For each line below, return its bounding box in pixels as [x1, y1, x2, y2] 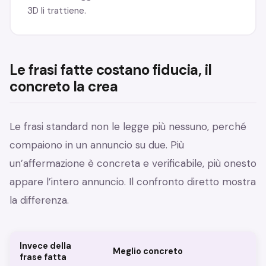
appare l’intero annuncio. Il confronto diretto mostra [9, 175, 256, 189]
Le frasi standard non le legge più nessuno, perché [9, 120, 246, 134]
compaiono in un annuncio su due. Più [9, 138, 184, 152]
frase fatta [20, 252, 66, 263]
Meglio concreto [113, 246, 183, 257]
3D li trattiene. [27, 4, 86, 17]
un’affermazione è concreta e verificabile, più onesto [9, 157, 256, 170]
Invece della [20, 240, 71, 252]
